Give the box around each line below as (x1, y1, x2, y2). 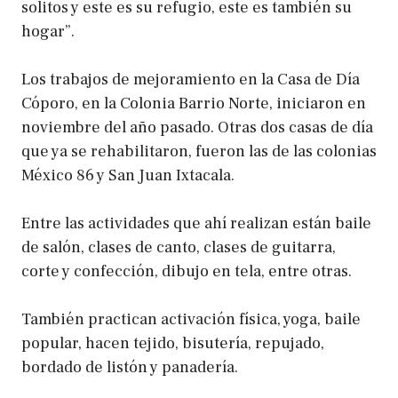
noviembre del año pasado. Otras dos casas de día (21, 117, 373, 139)
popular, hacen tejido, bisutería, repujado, (21, 333, 324, 354)
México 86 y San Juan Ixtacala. (21, 165, 235, 187)
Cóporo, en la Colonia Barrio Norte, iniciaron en (21, 93, 366, 115)
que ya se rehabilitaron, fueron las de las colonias (21, 141, 377, 163)
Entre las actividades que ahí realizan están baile (21, 213, 371, 235)
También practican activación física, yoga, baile (21, 309, 361, 330)
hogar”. (21, 21, 75, 43)
